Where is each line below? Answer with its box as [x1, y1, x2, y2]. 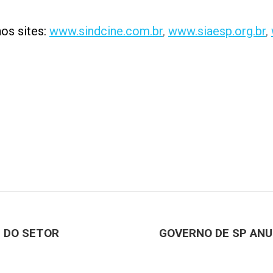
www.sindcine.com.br [49, 24, 163, 38]
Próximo [154, 235, 190, 247]
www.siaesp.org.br [168, 24, 266, 38]
